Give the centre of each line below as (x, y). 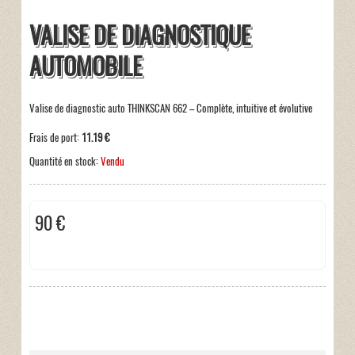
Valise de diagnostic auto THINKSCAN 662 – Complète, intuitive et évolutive (170, 109)
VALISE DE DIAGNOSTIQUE (139, 36)
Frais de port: (55, 138)
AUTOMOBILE (85, 67)
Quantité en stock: (65, 162)
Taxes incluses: (64, 242)
